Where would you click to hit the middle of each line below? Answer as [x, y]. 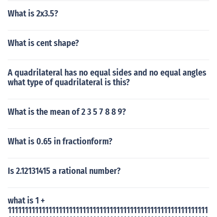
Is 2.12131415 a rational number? [64, 171]
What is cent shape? [43, 43]
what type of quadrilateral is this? [69, 82]
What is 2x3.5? [33, 14]
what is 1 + [26, 201]
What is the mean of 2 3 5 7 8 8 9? [67, 112]
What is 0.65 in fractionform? [60, 141]
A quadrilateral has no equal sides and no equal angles [107, 73]
